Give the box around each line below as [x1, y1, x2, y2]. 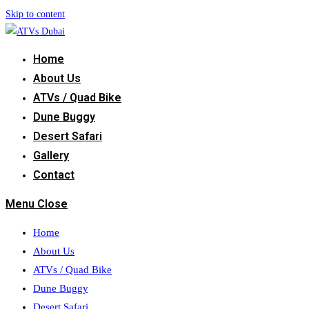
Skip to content [6, 9, 65, 19]
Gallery [33, 149, 69, 162]
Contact [33, 168, 74, 181]
